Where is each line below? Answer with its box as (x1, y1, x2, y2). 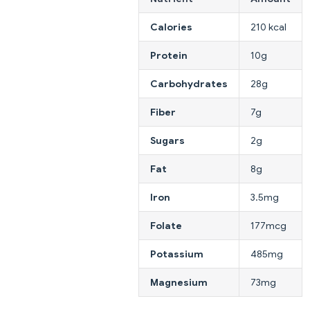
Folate (150, 219, 182, 232)
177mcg (250, 219, 286, 232)
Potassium (150, 247, 203, 260)
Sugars (150, 134, 185, 147)
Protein (150, 48, 188, 62)
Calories (150, 20, 192, 33)
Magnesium (150, 275, 208, 289)
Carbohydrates (150, 77, 228, 90)
